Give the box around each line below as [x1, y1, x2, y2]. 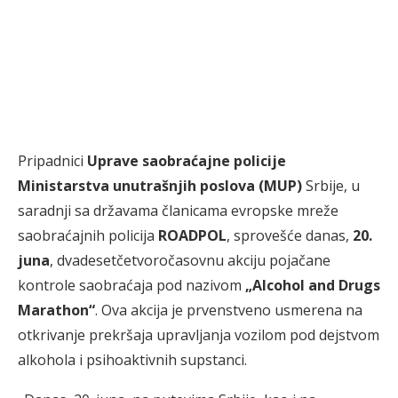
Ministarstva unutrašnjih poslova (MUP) [18, 176, 302, 195]
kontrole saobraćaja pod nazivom [18, 275, 245, 295]
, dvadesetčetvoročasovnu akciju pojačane [50, 251, 330, 270]
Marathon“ [18, 300, 95, 320]
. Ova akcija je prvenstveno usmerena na [95, 300, 362, 320]
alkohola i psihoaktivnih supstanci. [18, 350, 247, 370]
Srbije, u [302, 176, 360, 195]
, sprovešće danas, [227, 226, 353, 245]
